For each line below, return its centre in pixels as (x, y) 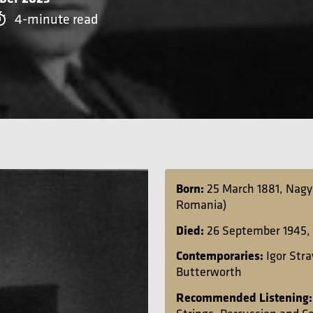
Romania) (201, 205)
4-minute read (56, 19)
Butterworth (209, 272)
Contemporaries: (221, 255)
